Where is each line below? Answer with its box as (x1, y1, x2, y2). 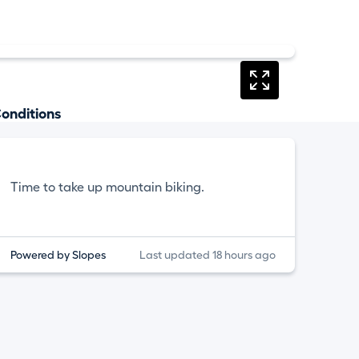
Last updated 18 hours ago (139, 249, 276, 260)
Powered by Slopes (10, 249, 107, 260)
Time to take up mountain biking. (10, 180, 205, 194)
